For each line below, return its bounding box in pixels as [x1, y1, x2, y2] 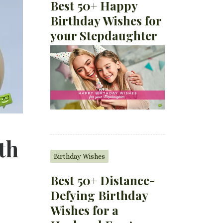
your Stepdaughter [50, 27, 158, 43]
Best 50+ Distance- [50, 172, 155, 188]
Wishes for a [50, 202, 119, 218]
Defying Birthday [50, 187, 148, 203]
